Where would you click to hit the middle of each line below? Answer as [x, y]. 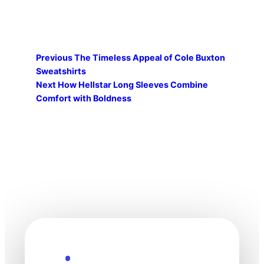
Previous [54, 57]
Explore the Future [106, 258]
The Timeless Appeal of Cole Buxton [149, 57]
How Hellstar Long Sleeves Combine [133, 84]
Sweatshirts [61, 71]
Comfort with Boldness [83, 98]
